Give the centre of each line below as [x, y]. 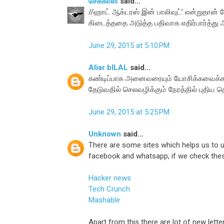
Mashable [104, 200]
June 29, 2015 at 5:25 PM [129, 112]
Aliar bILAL [108, 68]
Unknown [105, 134]
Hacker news [110, 178]
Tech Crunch [109, 189]
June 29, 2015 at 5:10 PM [129, 45]
